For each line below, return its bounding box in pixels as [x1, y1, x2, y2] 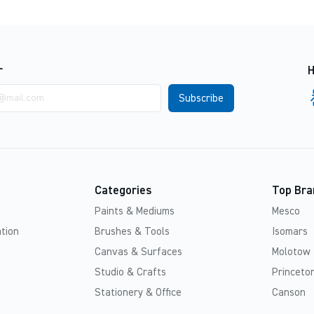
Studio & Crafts [94, 267, 166, 278]
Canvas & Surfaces [94, 247, 182, 258]
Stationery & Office [94, 287, 182, 299]
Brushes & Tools [94, 226, 170, 238]
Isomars [272, 226, 308, 238]
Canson [272, 287, 306, 299]
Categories [94, 185, 151, 198]
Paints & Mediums [94, 206, 175, 217]
